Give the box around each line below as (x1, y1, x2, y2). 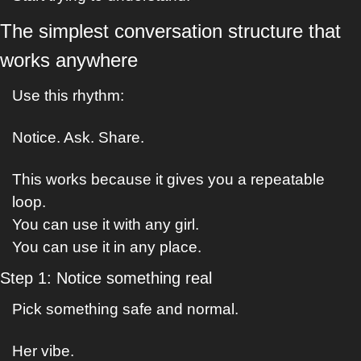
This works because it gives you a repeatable (12, 171, 325, 188)
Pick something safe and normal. (12, 301, 239, 317)
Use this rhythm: (12, 87, 124, 104)
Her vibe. (12, 342, 74, 359)
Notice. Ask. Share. (12, 129, 144, 146)
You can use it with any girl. (12, 216, 199, 233)
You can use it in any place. (12, 239, 201, 255)
